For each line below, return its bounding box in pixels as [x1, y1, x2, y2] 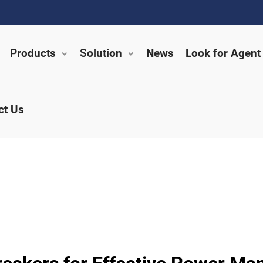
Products [10, 46, 56, 60]
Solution [80, 46, 122, 60]
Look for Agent [186, 46, 261, 60]
